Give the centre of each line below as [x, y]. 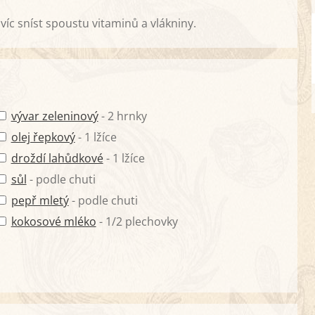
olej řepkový [43, 137]
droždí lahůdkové [57, 158]
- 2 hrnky [122, 116]
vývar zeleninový [54, 116]
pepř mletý [40, 200]
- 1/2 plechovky [137, 221]
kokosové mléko [53, 221]
